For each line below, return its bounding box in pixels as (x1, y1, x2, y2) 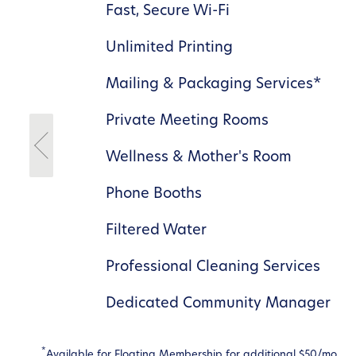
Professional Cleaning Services (105, 259, 320, 275)
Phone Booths (105, 186, 202, 202)
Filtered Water (105, 222, 207, 238)
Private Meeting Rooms (105, 113, 269, 129)
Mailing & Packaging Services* (105, 76, 321, 92)
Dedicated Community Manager (105, 296, 331, 311)
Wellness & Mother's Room (105, 149, 292, 165)
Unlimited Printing (105, 40, 233, 56)
